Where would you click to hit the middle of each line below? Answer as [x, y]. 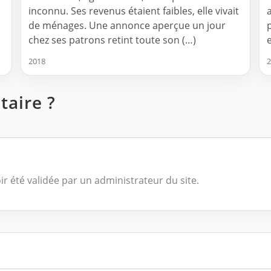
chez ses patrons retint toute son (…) [112, 40]
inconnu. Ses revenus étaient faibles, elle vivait [134, 11]
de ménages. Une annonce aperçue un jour [127, 26]
